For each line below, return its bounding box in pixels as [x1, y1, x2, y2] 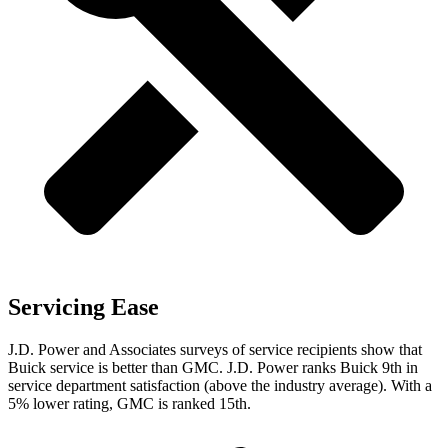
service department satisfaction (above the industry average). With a [8, 377, 432, 395]
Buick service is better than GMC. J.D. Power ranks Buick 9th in [8, 359, 418, 377]
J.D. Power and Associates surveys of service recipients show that [8, 341, 422, 359]
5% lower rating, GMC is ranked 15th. [8, 395, 251, 413]
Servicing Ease [8, 294, 159, 321]
